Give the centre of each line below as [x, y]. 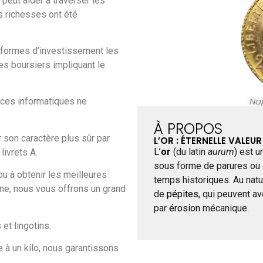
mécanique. [224, 208]
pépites [182, 194]
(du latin [189, 152]
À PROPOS [188, 129]
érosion [184, 208]
